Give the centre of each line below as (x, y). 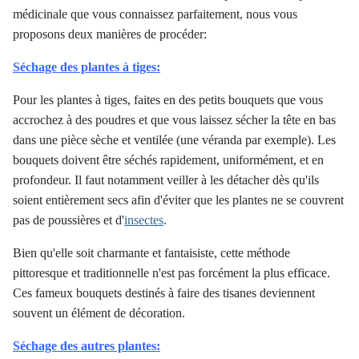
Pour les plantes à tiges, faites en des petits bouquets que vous (168, 100)
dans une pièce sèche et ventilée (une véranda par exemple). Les (174, 140)
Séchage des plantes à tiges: (87, 67)
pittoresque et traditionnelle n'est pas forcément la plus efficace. (171, 273)
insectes (144, 220)
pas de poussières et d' (69, 220)
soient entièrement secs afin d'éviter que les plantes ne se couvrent (178, 200)
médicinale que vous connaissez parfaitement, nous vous (155, 14)
